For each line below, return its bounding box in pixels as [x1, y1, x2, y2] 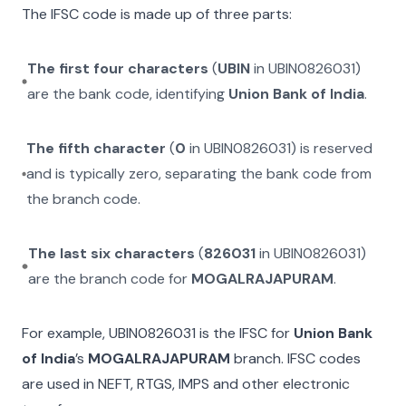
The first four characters [27, 59, 209, 78]
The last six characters [27, 244, 195, 263]
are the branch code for [27, 269, 191, 288]
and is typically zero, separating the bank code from [26, 164, 372, 183]
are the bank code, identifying [27, 84, 229, 103]
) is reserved [291, 139, 373, 158]
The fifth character [26, 139, 167, 158]
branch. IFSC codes [230, 349, 361, 368]
